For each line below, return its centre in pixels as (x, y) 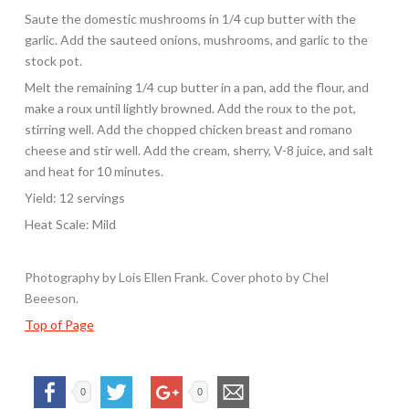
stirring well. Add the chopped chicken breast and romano (188, 129)
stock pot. (53, 60)
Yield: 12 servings (74, 197)
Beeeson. (51, 298)
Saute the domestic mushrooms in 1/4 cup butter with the (190, 18)
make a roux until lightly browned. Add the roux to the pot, (190, 108)
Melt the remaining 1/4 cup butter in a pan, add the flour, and (196, 87)
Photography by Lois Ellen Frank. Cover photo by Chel (176, 277)
